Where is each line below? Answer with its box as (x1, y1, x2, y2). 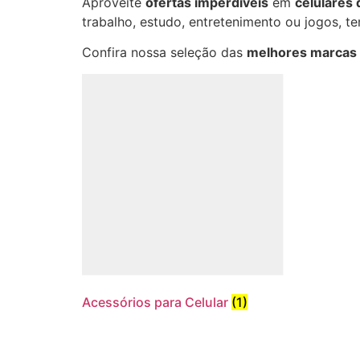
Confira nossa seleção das (82, 44, 247, 61)
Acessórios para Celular (82, 293, 231, 310)
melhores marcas (247, 44, 357, 61)
